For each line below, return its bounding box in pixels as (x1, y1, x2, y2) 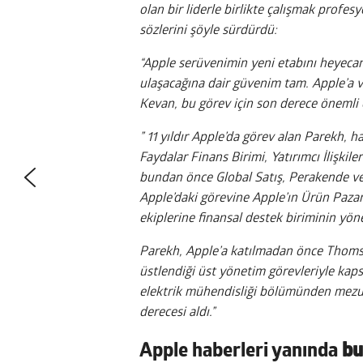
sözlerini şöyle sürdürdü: (139, 23, 277, 37)
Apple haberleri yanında (139, 341, 342, 361)
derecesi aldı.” (139, 305, 215, 319)
